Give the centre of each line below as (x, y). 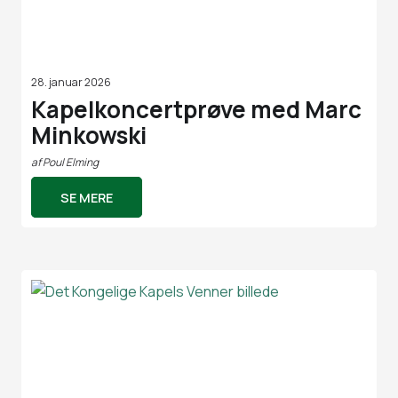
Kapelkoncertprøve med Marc (196, 109)
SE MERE (87, 197)
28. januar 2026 (71, 82)
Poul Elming (71, 163)
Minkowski (89, 135)
